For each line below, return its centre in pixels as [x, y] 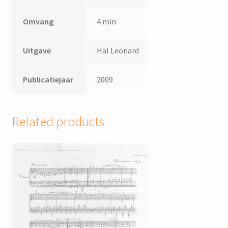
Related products [58, 121]
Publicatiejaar [48, 80]
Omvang [38, 22]
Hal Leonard [118, 51]
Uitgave [37, 51]
